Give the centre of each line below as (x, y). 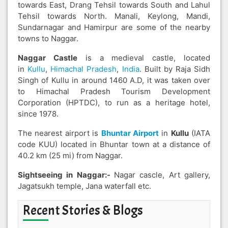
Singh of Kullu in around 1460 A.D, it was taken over (114, 80)
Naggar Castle (48, 58)
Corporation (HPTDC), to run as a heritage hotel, (114, 103)
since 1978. (38, 114)
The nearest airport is (60, 133)
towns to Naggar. (48, 39)
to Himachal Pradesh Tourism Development (114, 92)
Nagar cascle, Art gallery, (162, 175)
